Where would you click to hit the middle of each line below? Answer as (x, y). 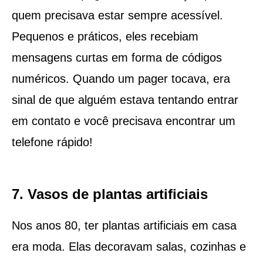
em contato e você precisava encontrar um (123, 121)
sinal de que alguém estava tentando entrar (125, 100)
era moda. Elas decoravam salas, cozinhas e (129, 246)
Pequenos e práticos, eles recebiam (105, 36)
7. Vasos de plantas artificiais (109, 194)
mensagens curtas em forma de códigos (117, 57)
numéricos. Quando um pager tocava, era (121, 78)
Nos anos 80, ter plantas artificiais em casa (124, 225)
